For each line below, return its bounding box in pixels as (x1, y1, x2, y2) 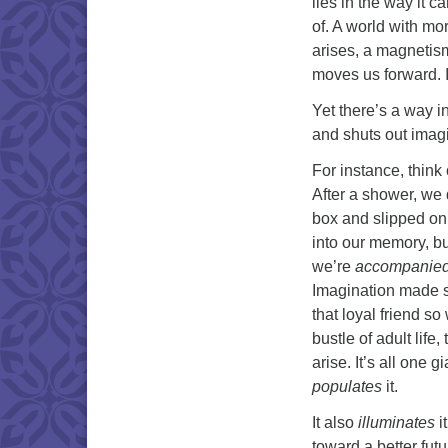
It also (312, 413, 358, 431)
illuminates (358, 413, 435, 431)
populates (312, 377, 382, 395)
